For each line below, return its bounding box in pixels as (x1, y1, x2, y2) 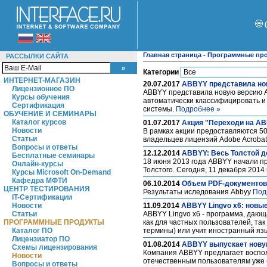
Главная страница (143, 51, 201, 58)
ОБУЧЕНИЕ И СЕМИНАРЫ (4, 110, 97, 118)
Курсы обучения (12, 93, 70, 101)
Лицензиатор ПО (12, 235, 70, 243)
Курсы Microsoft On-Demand (12, 168, 111, 176)
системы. (143, 105, 176, 113)
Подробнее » (176, 105, 221, 113)
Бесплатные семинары (12, 151, 95, 160)
